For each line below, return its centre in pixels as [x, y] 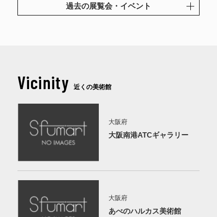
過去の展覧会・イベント [108, 6]
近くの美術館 [93, 87]
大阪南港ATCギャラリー [148, 135]
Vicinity [43, 82]
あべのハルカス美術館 [145, 211]
